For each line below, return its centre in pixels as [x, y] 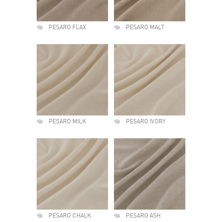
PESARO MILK [67, 122]
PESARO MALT [145, 28]
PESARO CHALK [70, 216]
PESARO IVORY [146, 122]
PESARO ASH [143, 216]
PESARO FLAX [67, 28]
